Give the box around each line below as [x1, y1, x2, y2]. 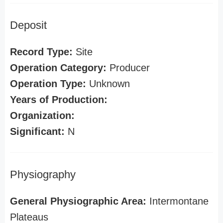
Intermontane [146, 196, 209, 207]
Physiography [10, 168, 76, 181]
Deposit [10, 19, 47, 31]
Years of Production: [10, 94, 108, 105]
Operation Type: [10, 78, 86, 89]
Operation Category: [10, 62, 107, 73]
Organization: [10, 110, 75, 121]
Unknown [86, 78, 130, 89]
